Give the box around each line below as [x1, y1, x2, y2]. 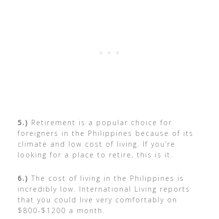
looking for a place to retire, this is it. [17, 150, 173, 160]
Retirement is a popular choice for [28, 118, 172, 128]
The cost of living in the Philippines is [28, 174, 184, 183]
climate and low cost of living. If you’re [17, 139, 175, 149]
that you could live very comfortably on [17, 195, 177, 205]
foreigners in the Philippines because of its [17, 129, 194, 138]
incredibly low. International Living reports [17, 184, 190, 194]
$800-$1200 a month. [17, 206, 105, 216]
